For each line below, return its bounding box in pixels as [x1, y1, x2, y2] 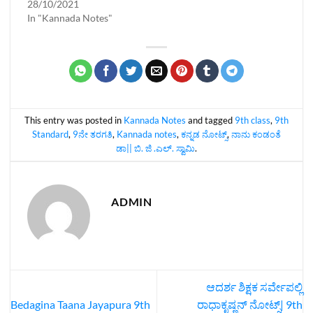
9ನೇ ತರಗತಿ [73, 129, 112, 140]
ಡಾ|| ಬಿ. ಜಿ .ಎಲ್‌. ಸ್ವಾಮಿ [116, 143, 195, 154]
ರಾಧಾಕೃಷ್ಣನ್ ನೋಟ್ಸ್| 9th [197, 298, 303, 311]
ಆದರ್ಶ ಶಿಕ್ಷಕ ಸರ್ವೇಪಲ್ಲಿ [206, 280, 303, 293]
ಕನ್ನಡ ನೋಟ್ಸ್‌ [181, 129, 227, 140]
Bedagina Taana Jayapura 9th [10, 298, 150, 311]
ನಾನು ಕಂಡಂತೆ [231, 129, 281, 140]
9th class [235, 115, 270, 126]
